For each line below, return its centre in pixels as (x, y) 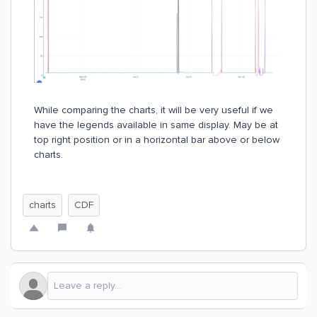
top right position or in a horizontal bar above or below (157, 139)
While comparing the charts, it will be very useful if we (154, 110)
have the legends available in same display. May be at (156, 125)
